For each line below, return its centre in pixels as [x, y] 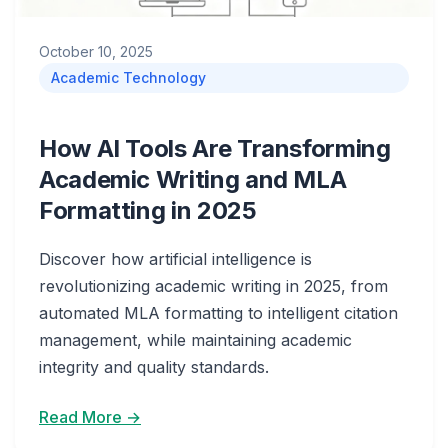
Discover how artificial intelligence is [175, 259]
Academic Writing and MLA [193, 179]
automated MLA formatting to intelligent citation [218, 313]
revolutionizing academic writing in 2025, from [213, 286]
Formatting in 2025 [148, 210]
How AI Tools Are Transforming [215, 148]
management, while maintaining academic [195, 340]
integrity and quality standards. [154, 367]
